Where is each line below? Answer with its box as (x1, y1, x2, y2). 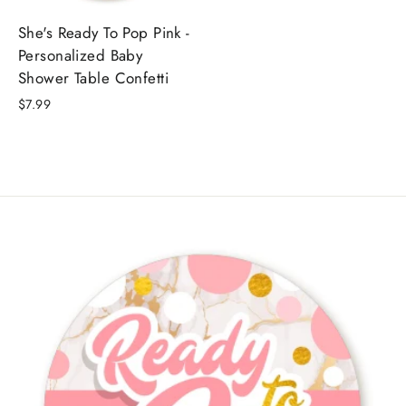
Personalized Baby (18, 44, 143, 66)
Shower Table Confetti (18, 67, 169, 89)
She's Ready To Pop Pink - (18, 22, 190, 43)
